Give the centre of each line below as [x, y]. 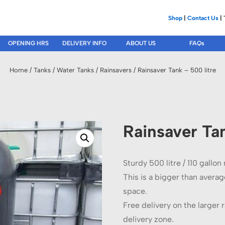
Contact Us [203, 18]
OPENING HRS [28, 43]
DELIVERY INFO [84, 43]
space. [135, 191]
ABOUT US [141, 43]
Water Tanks [75, 70]
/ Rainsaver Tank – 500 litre [174, 70]
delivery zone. [148, 219]
